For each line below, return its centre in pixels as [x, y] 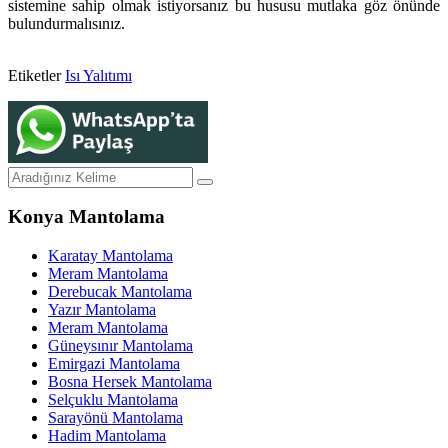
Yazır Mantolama [102, 310]
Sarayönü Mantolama [115, 418]
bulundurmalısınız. [66, 23]
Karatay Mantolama [110, 256]
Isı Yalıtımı [98, 75]
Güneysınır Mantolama [120, 346]
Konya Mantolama [86, 217]
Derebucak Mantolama [120, 292]
